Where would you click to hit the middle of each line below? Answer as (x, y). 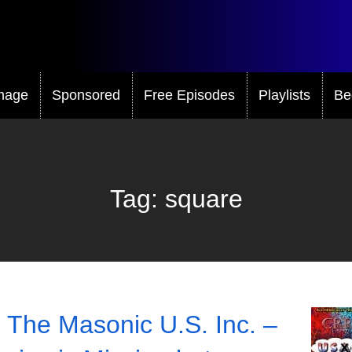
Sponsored (86, 95)
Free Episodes (189, 95)
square (203, 198)
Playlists (284, 95)
